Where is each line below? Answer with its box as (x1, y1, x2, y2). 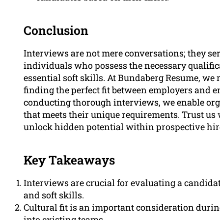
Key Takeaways (24, 151, 115, 168)
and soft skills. (24, 189, 84, 201)
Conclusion (24, 22, 88, 38)
